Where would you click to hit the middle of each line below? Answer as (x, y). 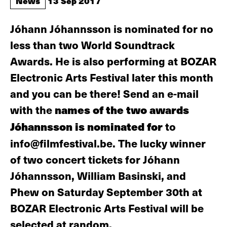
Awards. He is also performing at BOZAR (113, 61)
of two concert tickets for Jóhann (95, 159)
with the (32, 109)
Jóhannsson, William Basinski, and (98, 175)
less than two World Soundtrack (92, 45)
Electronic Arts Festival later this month (112, 77)
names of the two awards (122, 110)
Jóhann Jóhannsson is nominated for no (112, 28)
